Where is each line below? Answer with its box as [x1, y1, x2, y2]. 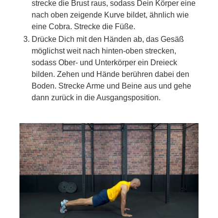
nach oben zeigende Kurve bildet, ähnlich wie [32, 11, 189, 19]
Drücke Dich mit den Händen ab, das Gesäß [32, 35, 184, 44]
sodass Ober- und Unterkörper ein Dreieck [32, 58, 177, 67]
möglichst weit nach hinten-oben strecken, [32, 47, 176, 55]
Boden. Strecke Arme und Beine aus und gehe [32, 82, 191, 91]
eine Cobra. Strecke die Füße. [32, 22, 135, 31]
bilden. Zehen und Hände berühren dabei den [32, 70, 189, 79]
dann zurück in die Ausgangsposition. [32, 93, 161, 102]
